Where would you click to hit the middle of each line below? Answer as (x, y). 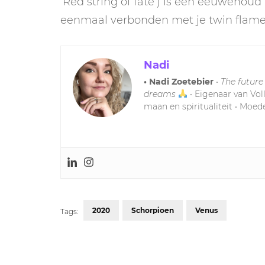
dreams (160, 94)
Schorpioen (153, 210)
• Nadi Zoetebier (179, 81)
